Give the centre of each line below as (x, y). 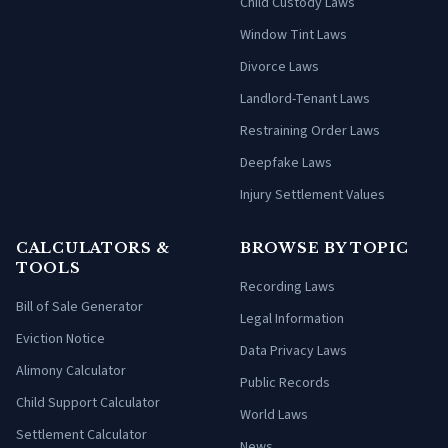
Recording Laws (287, 287)
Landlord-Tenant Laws (305, 99)
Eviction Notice (60, 339)
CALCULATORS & (93, 248)
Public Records (285, 383)
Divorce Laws (279, 67)
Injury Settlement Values (312, 195)
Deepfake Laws (286, 163)
